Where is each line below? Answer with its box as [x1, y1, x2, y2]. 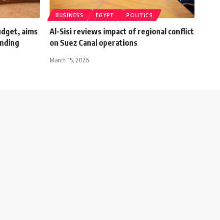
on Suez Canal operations [50, 37, 137, 48]
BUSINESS [55, 12, 84, 18]
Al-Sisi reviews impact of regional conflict [50, 26, 194, 36]
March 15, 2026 [50, 55, 89, 64]
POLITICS [126, 12, 153, 18]
